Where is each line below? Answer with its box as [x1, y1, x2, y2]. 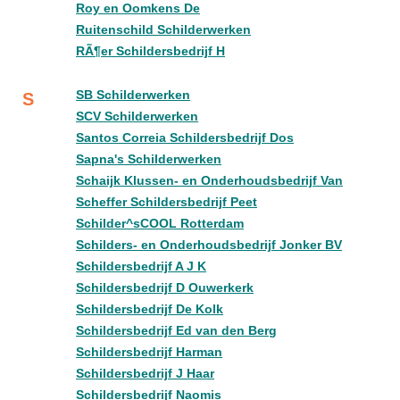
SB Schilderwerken [76, 87, 190, 102]
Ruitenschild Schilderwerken [76, 22, 251, 37]
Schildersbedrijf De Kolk [76, 302, 223, 316]
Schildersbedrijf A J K [76, 259, 206, 273]
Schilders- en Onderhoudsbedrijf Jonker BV [76, 237, 342, 252]
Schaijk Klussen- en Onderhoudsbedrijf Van [76, 173, 343, 187]
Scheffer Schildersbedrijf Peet [76, 195, 257, 209]
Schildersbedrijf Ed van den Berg [76, 323, 277, 337]
